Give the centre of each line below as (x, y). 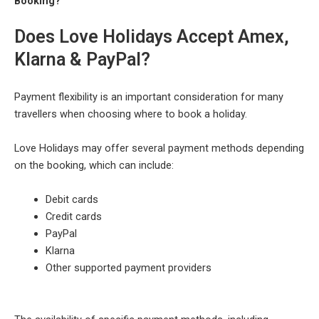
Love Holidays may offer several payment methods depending (159, 148)
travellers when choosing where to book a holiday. (131, 114)
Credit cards (73, 216)
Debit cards (72, 199)
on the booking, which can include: (94, 166)
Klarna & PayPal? (82, 60)
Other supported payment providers (128, 267)
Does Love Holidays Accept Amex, (152, 37)
